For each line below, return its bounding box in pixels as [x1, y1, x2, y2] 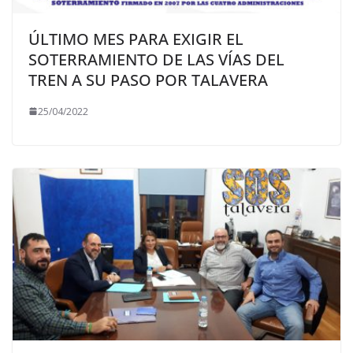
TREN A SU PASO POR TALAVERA [28, 69, 268, 91]
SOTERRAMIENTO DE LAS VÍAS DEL [28, 48, 284, 70]
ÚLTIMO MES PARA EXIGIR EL [28, 28, 243, 50]
